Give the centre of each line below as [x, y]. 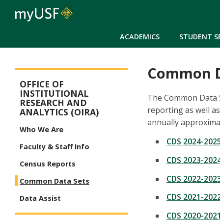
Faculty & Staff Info [55, 147]
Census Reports [48, 164]
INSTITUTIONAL [54, 94]
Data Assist [40, 198]
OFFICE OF [42, 84]
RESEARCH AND [53, 103]
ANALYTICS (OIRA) [59, 112]
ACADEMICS [140, 36]
